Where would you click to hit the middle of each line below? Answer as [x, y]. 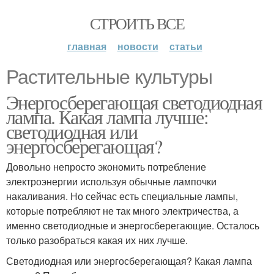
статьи [186, 46]
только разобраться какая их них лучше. [97, 240]
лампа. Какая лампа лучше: [107, 117]
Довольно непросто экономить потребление [106, 167]
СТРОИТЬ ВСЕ [137, 23]
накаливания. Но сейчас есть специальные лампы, [122, 196]
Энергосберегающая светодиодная [134, 102]
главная [87, 46]
